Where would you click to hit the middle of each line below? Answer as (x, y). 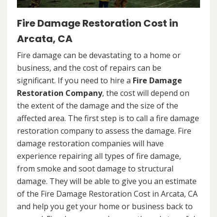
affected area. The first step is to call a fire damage (108, 118)
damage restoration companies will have (90, 144)
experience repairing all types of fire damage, (99, 156)
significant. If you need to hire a (75, 81)
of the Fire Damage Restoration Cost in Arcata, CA (107, 194)
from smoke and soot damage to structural (95, 169)
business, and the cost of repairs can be (89, 68)
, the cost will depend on (146, 93)
